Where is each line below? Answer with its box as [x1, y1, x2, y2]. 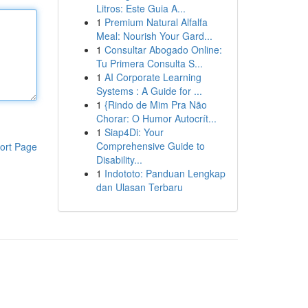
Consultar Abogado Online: [104, 43, 222, 56]
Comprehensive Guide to [96, 139, 205, 153]
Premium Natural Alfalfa [104, 15, 208, 29]
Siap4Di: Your [104, 125, 164, 139]
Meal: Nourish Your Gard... [96, 29, 212, 43]
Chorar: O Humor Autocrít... [96, 111, 217, 125]
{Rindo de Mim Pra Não [104, 98, 207, 111]
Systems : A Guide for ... [96, 84, 202, 98]
